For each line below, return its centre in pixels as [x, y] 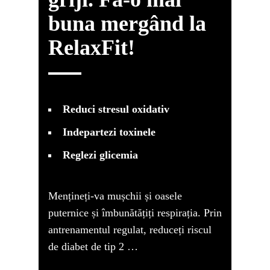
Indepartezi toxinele [109, 132]
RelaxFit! [92, 48]
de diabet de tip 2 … [93, 246]
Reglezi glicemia [100, 155]
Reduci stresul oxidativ [116, 109]
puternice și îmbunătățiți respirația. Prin [135, 213]
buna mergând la [127, 24]
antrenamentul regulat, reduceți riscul [130, 230]
